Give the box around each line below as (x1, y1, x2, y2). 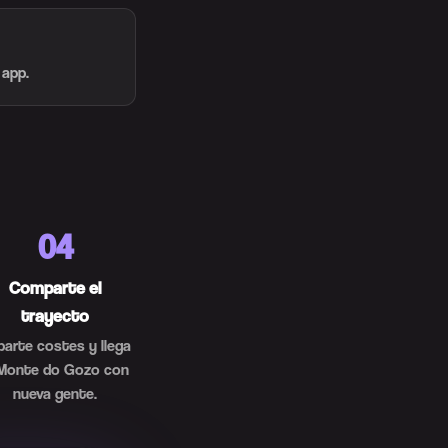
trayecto (21, 305, 89, 326)
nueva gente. (13, 384, 97, 403)
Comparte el (9, 277, 101, 298)
